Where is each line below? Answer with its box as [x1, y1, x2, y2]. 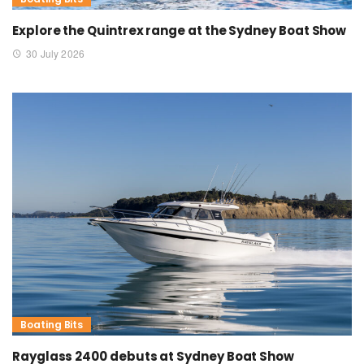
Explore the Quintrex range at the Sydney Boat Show [12, 22, 347, 40]
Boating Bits [20, 318, 84, 332]
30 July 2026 [26, 46, 84, 61]
